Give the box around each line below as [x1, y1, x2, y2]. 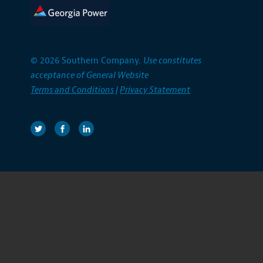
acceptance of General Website [31, 70, 149, 82]
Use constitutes [143, 55, 202, 67]
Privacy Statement [120, 85, 191, 96]
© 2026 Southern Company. [31, 55, 144, 67]
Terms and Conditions [31, 85, 114, 96]
